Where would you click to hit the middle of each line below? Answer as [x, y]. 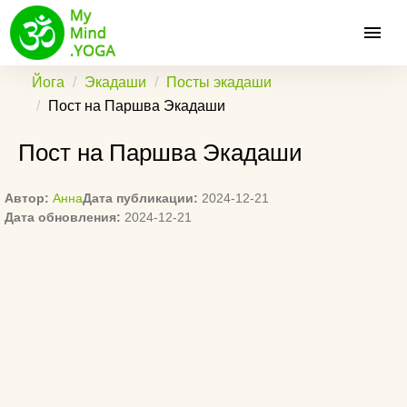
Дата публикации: [140, 198]
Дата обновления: [63, 217]
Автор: [27, 198]
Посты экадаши [219, 82]
